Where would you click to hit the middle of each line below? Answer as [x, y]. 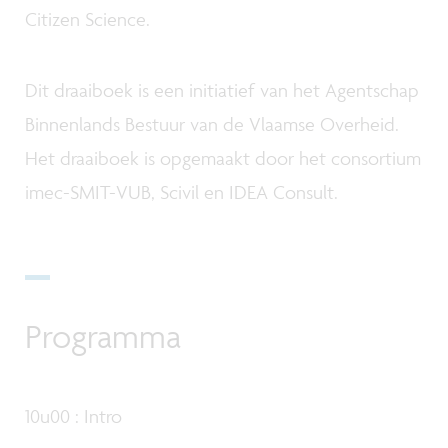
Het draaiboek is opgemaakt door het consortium [223, 158]
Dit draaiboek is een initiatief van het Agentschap [222, 90]
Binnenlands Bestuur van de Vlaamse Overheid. [212, 124]
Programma [103, 335]
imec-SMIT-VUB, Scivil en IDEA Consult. [181, 192]
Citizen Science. [87, 18]
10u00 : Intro [73, 415]
